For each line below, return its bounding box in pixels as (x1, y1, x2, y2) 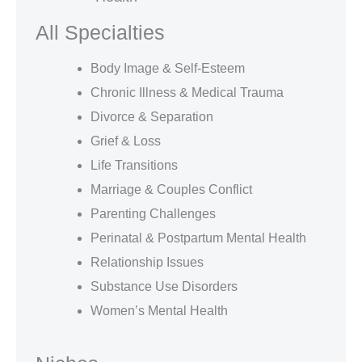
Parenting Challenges (90, 206, 216, 221)
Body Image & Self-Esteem (90, 61, 245, 75)
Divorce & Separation (90, 109, 213, 124)
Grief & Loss (90, 133, 161, 148)
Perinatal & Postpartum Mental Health (90, 230, 306, 245)
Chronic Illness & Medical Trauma (90, 85, 284, 99)
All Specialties (36, 20, 165, 44)
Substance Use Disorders (90, 279, 238, 293)
